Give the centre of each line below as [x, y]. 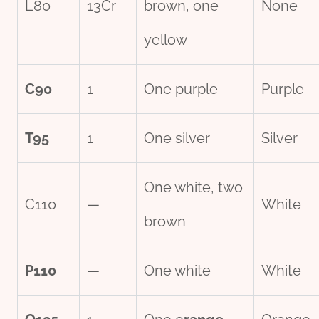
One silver [177, 138]
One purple [181, 89]
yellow [166, 40]
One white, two [193, 188]
